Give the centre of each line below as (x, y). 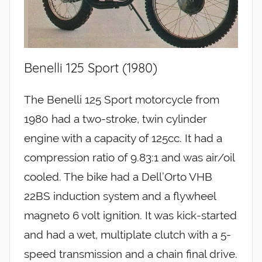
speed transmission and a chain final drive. (131, 254)
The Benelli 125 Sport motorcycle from (122, 100)
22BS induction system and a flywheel (120, 196)
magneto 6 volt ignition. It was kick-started (130, 216)
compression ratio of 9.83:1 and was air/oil (129, 158)
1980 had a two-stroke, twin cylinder (116, 119)
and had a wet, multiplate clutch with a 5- (127, 235)
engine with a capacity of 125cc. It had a (123, 138)
